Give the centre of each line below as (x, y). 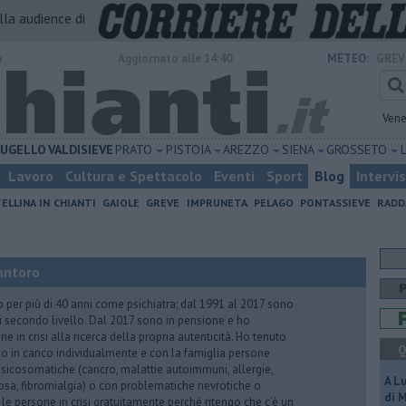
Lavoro (31, 176)
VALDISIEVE (80, 150)
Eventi (234, 176)
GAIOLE (121, 203)
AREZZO (246, 150)
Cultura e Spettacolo (134, 176)
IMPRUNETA (217, 203)
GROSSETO (358, 150)
